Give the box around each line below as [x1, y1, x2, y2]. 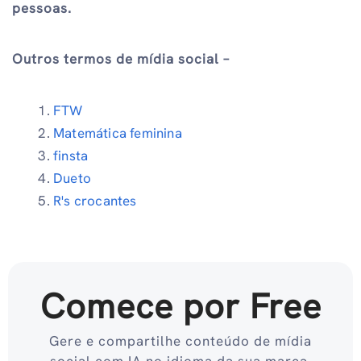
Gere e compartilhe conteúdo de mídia [49, 331, 312, 350]
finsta [53, 147, 89, 165]
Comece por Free [39, 283, 322, 329]
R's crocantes [53, 192, 137, 210]
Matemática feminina [53, 124, 182, 143]
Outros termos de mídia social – [12, 49, 230, 68]
